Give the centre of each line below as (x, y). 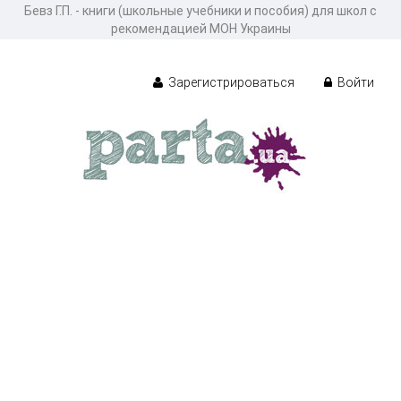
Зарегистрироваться (230, 82)
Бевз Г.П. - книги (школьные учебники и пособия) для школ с (200, 11)
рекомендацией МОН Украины (200, 29)
